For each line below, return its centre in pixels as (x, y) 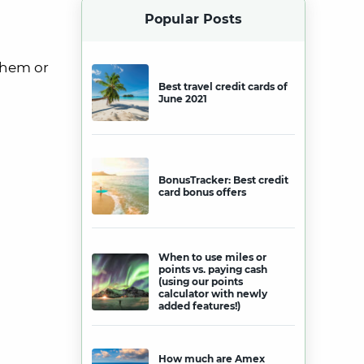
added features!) (199, 306)
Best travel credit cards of (223, 87)
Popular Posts (193, 19)
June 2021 (183, 99)
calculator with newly (213, 294)
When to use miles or (212, 257)
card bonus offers (202, 192)
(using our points (201, 282)
